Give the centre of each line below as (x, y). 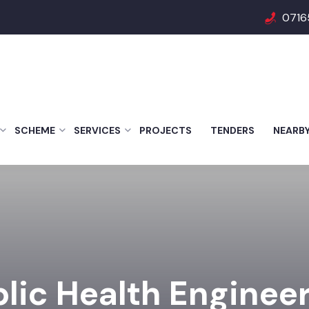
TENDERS (232, 130)
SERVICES (97, 130)
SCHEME (35, 130)
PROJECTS (166, 130)
